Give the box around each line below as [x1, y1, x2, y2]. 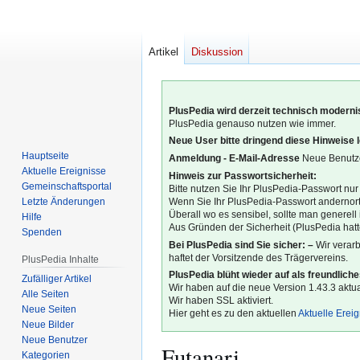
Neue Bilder [22, 318, 75, 330]
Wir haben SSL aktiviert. [169, 296, 274, 306]
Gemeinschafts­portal [22, 180, 112, 192]
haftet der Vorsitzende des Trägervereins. [169, 252, 349, 263]
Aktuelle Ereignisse [22, 165, 107, 177]
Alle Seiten [22, 288, 70, 300]
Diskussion [191, 46, 243, 59]
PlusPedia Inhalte [22, 253, 100, 265]
